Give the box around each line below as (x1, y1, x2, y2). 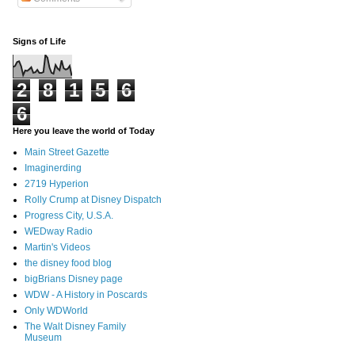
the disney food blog (25, 258, 112, 269)
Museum (25, 332, 62, 344)
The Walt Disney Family (25, 321, 126, 333)
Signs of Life (13, 36, 66, 47)
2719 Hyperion (25, 178, 89, 190)
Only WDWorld (25, 305, 88, 317)
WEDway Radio (25, 226, 93, 238)
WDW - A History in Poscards (25, 289, 147, 301)
